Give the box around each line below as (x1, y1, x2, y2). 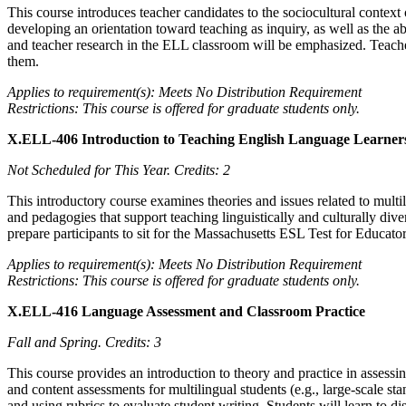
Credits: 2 (174, 161, 230, 178)
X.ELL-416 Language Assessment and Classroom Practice (7, 303, 365, 319)
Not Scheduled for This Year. (7, 161, 174, 178)
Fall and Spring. (7, 333, 105, 350)
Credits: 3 (105, 333, 161, 350)
